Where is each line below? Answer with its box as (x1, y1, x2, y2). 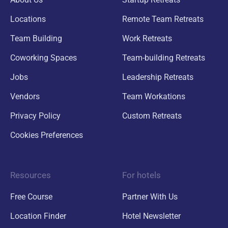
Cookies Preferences (10, 130, 83, 140)
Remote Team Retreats (122, 14, 204, 24)
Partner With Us (122, 191, 178, 202)
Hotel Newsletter (122, 211, 181, 221)
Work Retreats (122, 33, 172, 43)
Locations (10, 14, 46, 24)
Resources (10, 169, 51, 180)
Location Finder (10, 211, 66, 221)
